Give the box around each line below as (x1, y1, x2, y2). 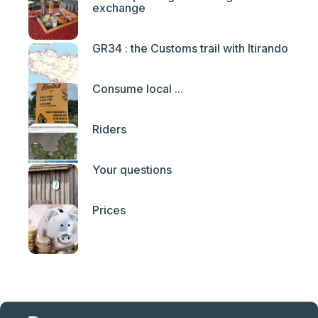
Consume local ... (92, 82, 183, 97)
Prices (92, 203, 126, 218)
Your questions (92, 163, 172, 177)
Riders (92, 122, 126, 137)
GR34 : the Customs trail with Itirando (92, 41, 288, 56)
